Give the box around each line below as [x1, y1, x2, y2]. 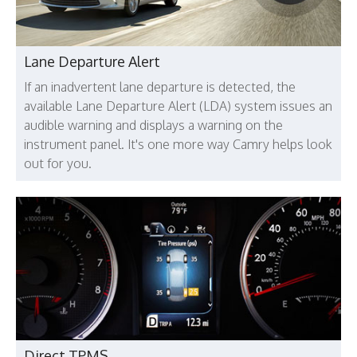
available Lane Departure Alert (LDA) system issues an [24, 98, 332, 115]
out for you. [24, 155, 92, 172]
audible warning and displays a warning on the [24, 117, 283, 134]
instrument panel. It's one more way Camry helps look [24, 136, 332, 153]
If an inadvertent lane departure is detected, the [24, 79, 296, 96]
